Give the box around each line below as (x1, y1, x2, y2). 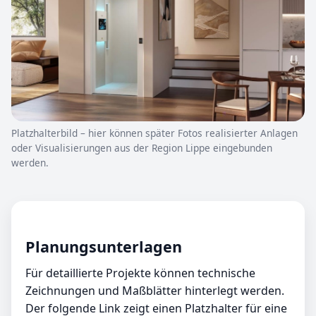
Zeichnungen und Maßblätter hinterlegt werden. (25, 283, 284, 299)
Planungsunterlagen (25, 236, 182, 257)
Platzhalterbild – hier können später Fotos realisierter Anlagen (11, 126, 298, 140)
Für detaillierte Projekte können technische (25, 265, 255, 281)
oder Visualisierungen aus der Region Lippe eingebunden (11, 141, 272, 155)
